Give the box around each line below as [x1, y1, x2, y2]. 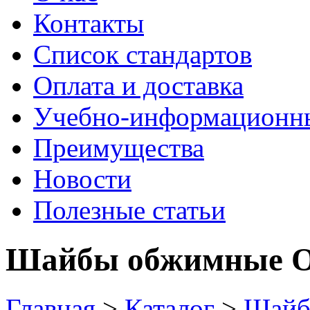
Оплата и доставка [33, 71, 244, 101]
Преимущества [33, 133, 204, 163]
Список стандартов [33, 39, 252, 70]
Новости [33, 164, 131, 194]
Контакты [33, 8, 144, 39]
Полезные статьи [33, 195, 226, 226]
